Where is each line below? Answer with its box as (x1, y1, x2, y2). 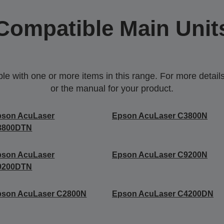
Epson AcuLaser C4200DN (111, 189, 213, 198)
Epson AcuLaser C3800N (111, 111, 207, 120)
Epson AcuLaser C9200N (111, 150, 207, 159)
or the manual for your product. (50, 83, 173, 93)
